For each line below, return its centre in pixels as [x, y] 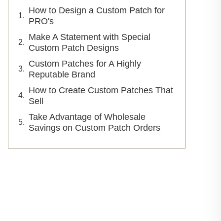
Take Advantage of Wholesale [87, 117]
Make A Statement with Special [90, 37]
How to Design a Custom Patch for [97, 10]
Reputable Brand [62, 74]
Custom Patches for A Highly [85, 64]
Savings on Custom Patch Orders [96, 128]
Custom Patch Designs [76, 48]
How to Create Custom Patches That [101, 90]
